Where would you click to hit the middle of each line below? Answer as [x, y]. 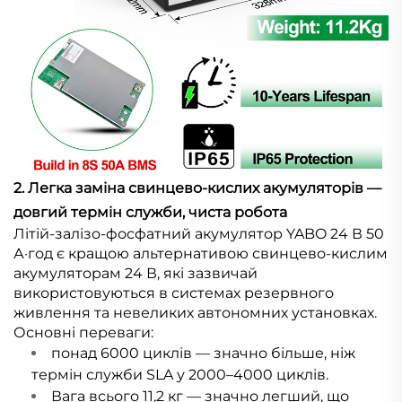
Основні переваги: [83, 333]
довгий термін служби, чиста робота [150, 213]
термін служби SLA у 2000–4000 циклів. [180, 375]
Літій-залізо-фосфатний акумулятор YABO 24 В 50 [199, 234]
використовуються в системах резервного [174, 293]
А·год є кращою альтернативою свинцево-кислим [201, 254]
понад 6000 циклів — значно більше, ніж [203, 354]
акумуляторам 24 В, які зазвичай [135, 274]
